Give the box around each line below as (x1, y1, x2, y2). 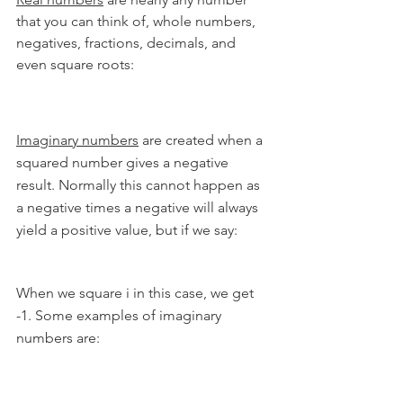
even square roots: (16, 56, 134, 74)
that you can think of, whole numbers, (16, 13, 259, 31)
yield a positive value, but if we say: (16, 220, 237, 238)
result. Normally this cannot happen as (16, 175, 264, 193)
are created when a (139, 130, 266, 148)
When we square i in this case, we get (16, 283, 257, 301)
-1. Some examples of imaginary (16, 306, 225, 324)
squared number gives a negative (16, 153, 232, 171)
